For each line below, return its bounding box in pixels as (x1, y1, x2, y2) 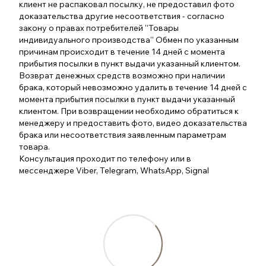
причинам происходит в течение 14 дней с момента (19, 46, 225, 58)
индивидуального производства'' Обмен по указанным (19, 34, 239, 46)
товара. (19, 141, 50, 153)
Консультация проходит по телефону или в (19, 153, 191, 164)
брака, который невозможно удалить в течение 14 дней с (19, 82, 247, 93)
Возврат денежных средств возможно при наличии (19, 70, 225, 81)
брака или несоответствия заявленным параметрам (19, 129, 226, 141)
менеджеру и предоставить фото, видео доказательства (19, 118, 247, 129)
